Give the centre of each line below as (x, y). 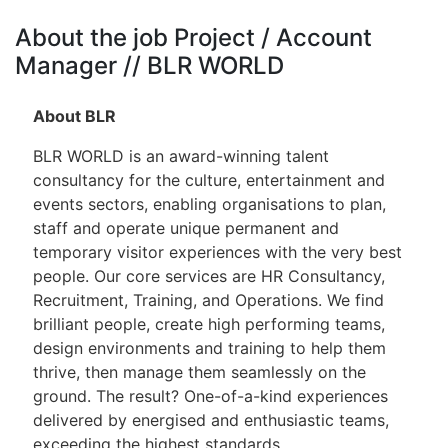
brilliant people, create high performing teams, (209, 324)
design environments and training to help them (209, 348)
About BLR (76, 116)
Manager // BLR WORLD (149, 65)
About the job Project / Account (193, 37)
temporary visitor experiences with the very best (217, 252)
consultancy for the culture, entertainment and (209, 180)
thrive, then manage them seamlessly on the (199, 372)
